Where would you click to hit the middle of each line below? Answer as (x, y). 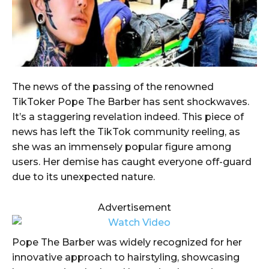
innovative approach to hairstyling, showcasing (126, 258)
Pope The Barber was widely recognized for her (127, 243)
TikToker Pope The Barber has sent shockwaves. (131, 102)
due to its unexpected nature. (83, 177)
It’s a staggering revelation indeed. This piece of (128, 117)
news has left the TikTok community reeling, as (126, 132)
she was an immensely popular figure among (122, 147)
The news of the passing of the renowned (113, 87)
